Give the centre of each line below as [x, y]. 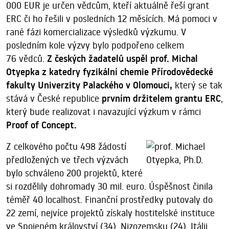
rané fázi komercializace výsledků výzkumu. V [96, 32]
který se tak [197, 85]
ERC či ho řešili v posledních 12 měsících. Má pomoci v [112, 19]
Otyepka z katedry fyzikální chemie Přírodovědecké [110, 72]
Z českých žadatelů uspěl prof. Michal [122, 59]
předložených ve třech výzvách [67, 160]
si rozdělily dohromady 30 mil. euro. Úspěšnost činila [109, 187]
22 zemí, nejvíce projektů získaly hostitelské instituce [110, 213]
